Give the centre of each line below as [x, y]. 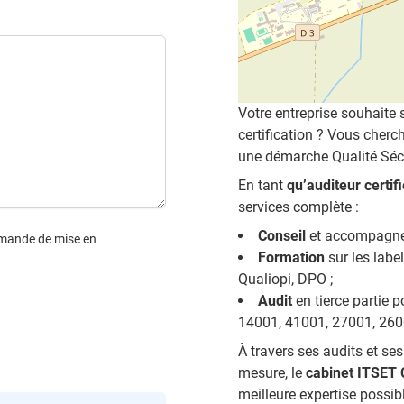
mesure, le [272, 372]
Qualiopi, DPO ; [285, 279]
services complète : [298, 207]
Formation [291, 257]
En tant [262, 185]
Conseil [282, 235]
